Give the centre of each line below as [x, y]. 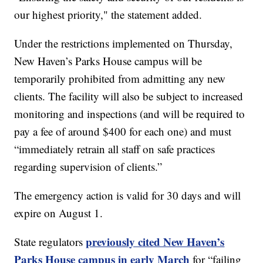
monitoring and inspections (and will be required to [130, 114]
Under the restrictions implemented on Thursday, [124, 43]
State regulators [50, 242]
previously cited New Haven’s [155, 242]
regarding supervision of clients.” [88, 167]
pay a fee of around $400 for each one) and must [123, 131]
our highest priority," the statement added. [108, 15]
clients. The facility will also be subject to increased [129, 96]
